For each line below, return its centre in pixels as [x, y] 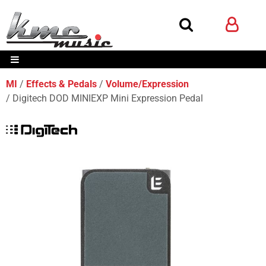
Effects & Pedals [61, 84]
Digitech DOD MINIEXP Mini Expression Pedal [108, 98]
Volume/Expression [147, 84]
